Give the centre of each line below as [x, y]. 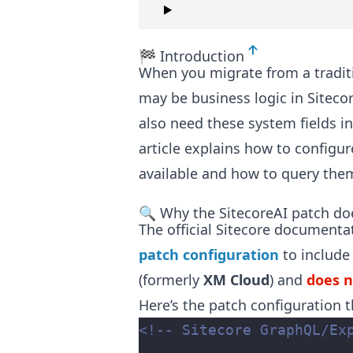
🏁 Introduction [191, 56]
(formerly [171, 280]
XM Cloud [236, 280]
